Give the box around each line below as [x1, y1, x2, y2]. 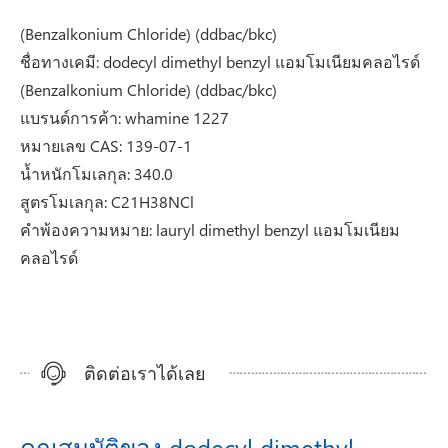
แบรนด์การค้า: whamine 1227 [20, 107, 229, 128]
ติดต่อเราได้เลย [84, 360, 206, 385]
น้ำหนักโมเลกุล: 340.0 [20, 163, 173, 184]
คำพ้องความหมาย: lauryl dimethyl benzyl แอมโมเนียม [20, 219, 400, 240]
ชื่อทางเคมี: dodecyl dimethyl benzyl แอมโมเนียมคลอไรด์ [20, 51, 420, 72]
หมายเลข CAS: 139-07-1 [20, 135, 192, 156]
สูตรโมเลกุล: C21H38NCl [20, 191, 194, 212]
